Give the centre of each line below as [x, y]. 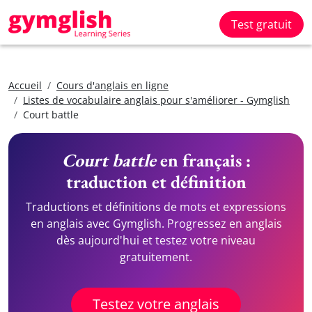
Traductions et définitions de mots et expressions [156, 207]
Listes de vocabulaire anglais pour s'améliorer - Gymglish [156, 100]
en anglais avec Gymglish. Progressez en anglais [156, 224]
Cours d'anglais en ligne [112, 85]
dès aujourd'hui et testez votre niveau [156, 240]
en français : [203, 160]
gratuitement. [156, 257]
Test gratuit [262, 24]
